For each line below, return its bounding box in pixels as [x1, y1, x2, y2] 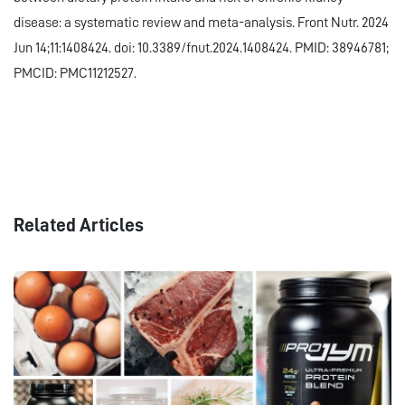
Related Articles [14, 216, 144, 236]
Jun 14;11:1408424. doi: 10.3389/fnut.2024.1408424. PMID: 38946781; [14, 41, 389, 56]
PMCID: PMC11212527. [14, 66, 137, 81]
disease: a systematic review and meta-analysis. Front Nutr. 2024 [14, 15, 389, 31]
